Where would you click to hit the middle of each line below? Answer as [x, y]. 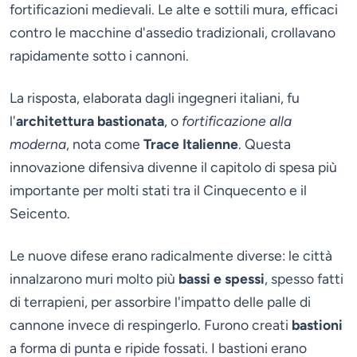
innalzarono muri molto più [94, 279]
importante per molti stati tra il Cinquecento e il [158, 190]
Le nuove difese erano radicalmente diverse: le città [171, 256]
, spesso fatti [304, 279]
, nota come [105, 144]
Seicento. [40, 214]
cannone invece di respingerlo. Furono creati [151, 325]
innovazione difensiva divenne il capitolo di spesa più [173, 167]
